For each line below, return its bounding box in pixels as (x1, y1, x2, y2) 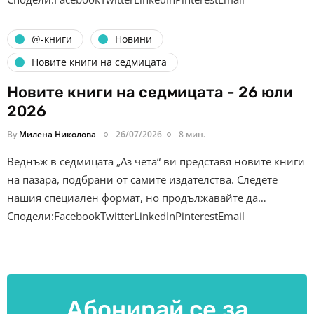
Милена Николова (19, 128, 96, 140)
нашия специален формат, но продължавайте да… (7, 190, 266, 205)
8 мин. (179, 128, 205, 140)
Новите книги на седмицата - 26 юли (7, 82, 293, 102)
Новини (115, 32, 152, 46)
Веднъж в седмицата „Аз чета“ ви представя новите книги (7, 153, 305, 168)
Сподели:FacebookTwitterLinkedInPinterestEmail (7, 208, 245, 223)
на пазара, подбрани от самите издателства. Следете (7, 172, 278, 186)
